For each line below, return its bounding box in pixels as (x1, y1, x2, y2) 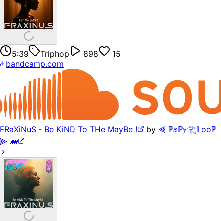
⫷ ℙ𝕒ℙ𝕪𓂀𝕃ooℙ (158, 124, 216, 135)
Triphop (40, 48, 69, 59)
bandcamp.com (6, 58, 64, 69)
